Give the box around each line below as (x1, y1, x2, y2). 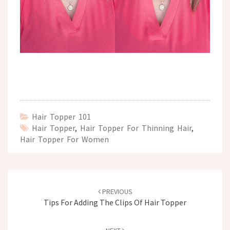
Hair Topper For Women (20, 133, 109, 144)
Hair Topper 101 (32, 111, 91, 122)
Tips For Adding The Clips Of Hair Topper (44, 197, 186, 207)
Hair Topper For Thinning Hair (80, 122, 191, 133)
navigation (7, 180, 59, 194)
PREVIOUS (100, 186, 132, 196)
